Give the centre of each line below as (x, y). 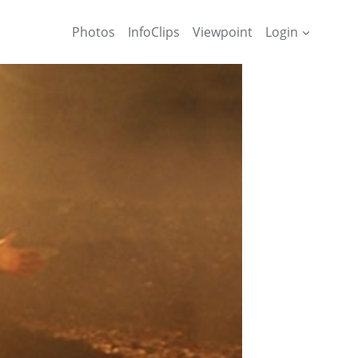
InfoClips (154, 32)
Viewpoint (223, 32)
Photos (93, 32)
